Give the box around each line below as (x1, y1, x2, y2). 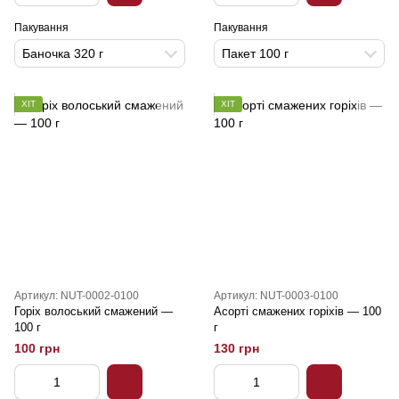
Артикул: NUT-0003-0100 (214, 289, 338, 302)
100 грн (14, 341, 60, 355)
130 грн (214, 341, 259, 355)
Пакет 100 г (222, 46, 289, 61)
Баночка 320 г (22, 46, 103, 61)
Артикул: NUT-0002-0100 (14, 289, 139, 302)
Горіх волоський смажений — (14, 305, 173, 318)
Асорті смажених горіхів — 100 (214, 305, 381, 318)
